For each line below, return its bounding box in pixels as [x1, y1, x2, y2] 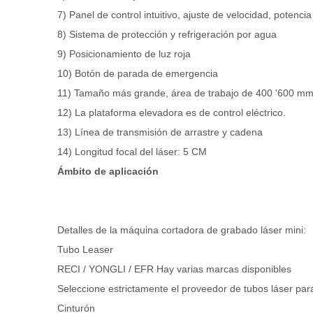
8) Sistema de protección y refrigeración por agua [57, 29, 277, 40]
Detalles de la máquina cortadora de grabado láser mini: [57, 224, 306, 235]
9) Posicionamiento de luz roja [57, 48, 191, 59]
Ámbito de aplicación [57, 166, 159, 177]
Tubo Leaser [57, 244, 113, 255]
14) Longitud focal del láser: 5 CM [57, 146, 207, 157]
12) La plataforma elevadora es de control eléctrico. [57, 107, 286, 118]
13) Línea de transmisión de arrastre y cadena [57, 126, 263, 138]
